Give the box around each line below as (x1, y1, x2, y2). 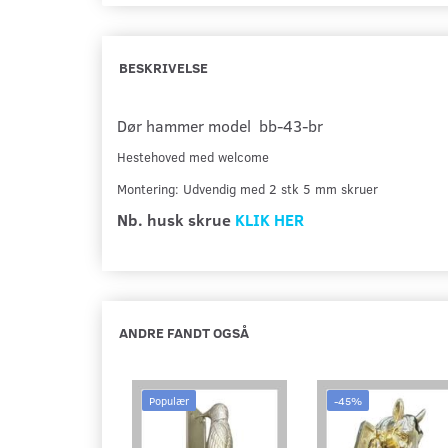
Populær (149, 393, 189, 408)
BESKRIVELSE (119, 58, 208, 77)
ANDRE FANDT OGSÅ (119, 323, 249, 342)
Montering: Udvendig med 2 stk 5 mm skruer (117, 180, 378, 198)
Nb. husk (117, 209, 188, 230)
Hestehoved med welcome (117, 148, 269, 166)
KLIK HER (235, 209, 304, 230)
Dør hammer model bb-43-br (117, 115, 323, 136)
